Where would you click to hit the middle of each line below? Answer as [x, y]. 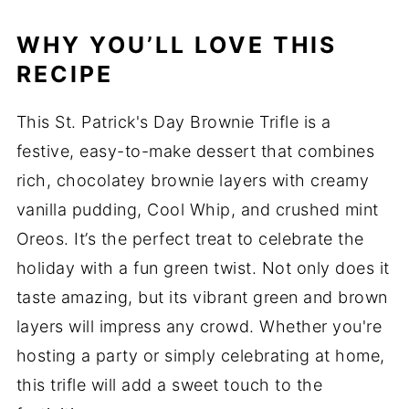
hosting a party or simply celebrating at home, [200, 356]
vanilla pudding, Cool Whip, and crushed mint [197, 210]
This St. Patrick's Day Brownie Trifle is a [173, 122]
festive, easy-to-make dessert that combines [195, 151]
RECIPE [64, 74]
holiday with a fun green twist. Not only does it [203, 268]
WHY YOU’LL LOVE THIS [176, 45]
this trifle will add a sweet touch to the [169, 385]
